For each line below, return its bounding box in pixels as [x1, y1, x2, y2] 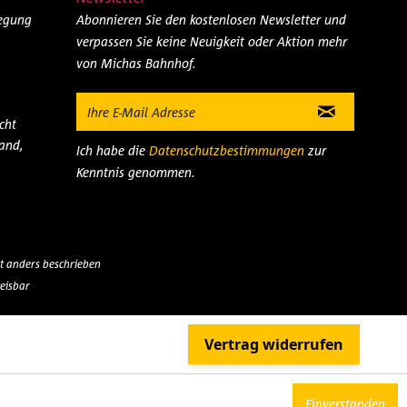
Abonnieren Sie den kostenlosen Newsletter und [75, 12, 346, 27]
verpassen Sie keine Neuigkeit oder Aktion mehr [75, 34, 347, 49]
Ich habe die [75, 143, 149, 158]
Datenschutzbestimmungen [148, 143, 304, 158]
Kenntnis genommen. [75, 164, 195, 180]
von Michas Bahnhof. [75, 55, 196, 71]
